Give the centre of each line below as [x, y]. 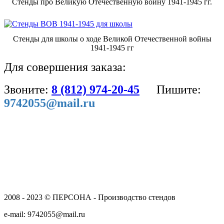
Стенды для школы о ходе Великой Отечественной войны [112, 38]
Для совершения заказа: [65, 67]
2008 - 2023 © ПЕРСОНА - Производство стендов [90, 197]
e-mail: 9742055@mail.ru [44, 214]
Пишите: [179, 89]
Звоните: [28, 89]
